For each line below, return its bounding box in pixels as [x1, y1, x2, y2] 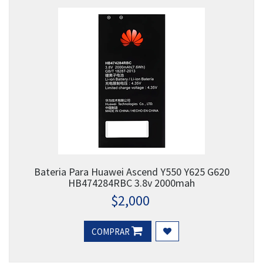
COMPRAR [92, 226, 131, 238]
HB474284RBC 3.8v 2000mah [68, 176, 195, 190]
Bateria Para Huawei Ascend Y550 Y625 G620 [33, 165, 230, 179]
